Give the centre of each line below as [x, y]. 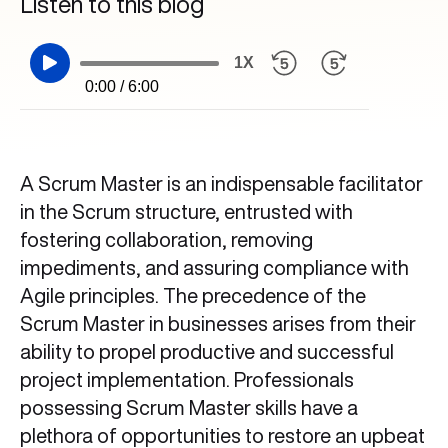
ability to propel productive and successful [207, 351]
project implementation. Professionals [187, 379]
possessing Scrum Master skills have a [189, 407]
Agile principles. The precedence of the [193, 295]
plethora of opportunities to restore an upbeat [222, 435]
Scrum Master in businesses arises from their [218, 323]
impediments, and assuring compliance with [214, 267]
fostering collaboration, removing [166, 239]
